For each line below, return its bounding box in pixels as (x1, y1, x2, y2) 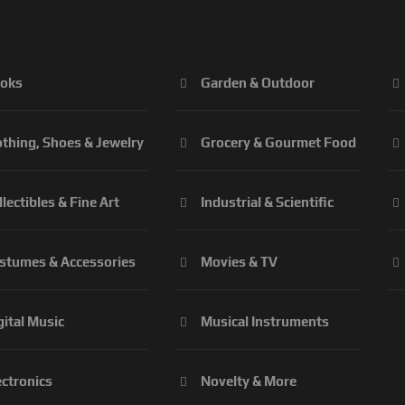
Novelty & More (201, 373, 297, 390)
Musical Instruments (201, 314, 329, 330)
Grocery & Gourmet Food (201, 135, 356, 151)
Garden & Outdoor (201, 75, 315, 91)
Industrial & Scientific (201, 194, 334, 211)
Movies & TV (201, 254, 278, 270)
